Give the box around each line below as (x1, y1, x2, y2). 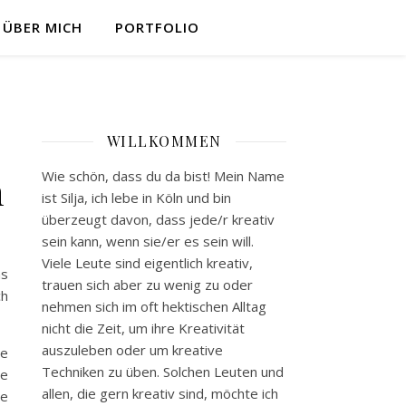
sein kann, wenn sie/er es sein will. (42, 232, 254, 250)
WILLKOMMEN (106, 131, 222, 150)
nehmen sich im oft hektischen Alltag (42, 297, 266, 315)
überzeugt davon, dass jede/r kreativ (42, 210, 275, 228)
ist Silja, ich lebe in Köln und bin (42, 188, 231, 207)
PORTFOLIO (114, 18, 199, 36)
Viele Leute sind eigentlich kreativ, (42, 254, 253, 272)
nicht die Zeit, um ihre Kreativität (42, 319, 245, 337)
